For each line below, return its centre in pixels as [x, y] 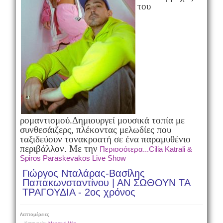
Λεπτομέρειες [34, 215]
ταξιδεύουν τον [49, 139]
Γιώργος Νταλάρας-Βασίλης [83, 173]
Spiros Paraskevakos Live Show [73, 158]
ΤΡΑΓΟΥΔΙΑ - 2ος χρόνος [79, 192]
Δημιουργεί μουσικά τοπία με [128, 120]
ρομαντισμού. [46, 120]
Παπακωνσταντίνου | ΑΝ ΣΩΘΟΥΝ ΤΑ [106, 183]
